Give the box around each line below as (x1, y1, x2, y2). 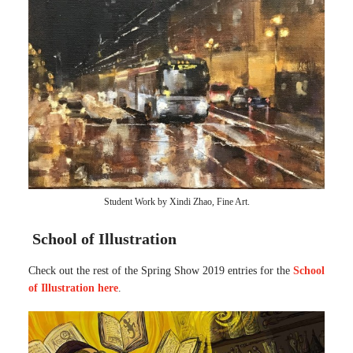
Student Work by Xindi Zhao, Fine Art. (103, 196, 250, 207)
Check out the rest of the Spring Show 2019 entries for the (28, 265, 293, 277)
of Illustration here (28, 282, 118, 294)
